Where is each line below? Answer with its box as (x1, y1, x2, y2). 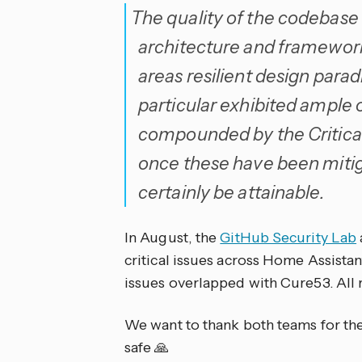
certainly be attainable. (138, 181, 325, 204)
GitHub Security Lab (220, 229, 357, 246)
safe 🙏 (124, 339, 170, 356)
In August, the (124, 229, 221, 246)
